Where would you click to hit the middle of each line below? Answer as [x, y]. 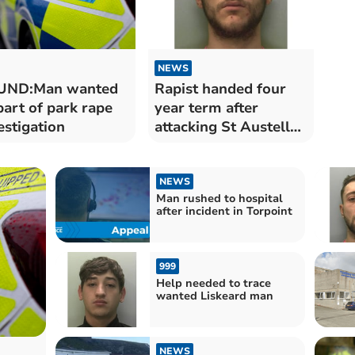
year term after [206, 107]
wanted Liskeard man [214, 296]
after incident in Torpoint [224, 211]
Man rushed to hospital [219, 198]
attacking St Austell [222, 126]
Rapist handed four [220, 88]
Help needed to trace [213, 284]
